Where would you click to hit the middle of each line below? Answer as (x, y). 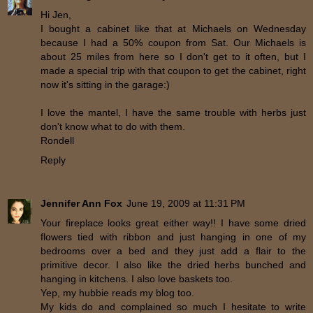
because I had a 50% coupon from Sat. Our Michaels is (173, 43)
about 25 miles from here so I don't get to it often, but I (173, 57)
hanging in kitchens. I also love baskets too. (137, 279)
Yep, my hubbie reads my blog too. (117, 293)
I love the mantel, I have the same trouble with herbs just (173, 113)
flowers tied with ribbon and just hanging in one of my (173, 237)
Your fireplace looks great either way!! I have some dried (173, 223)
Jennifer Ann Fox (81, 204)
